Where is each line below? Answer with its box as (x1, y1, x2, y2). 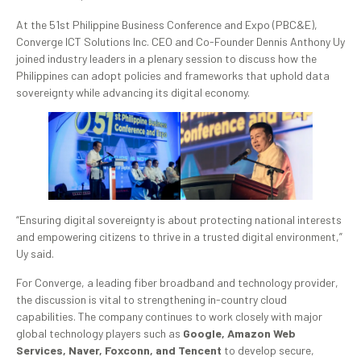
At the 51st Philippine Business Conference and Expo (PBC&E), (16, 17, 317, 31)
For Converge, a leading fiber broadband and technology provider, (16, 275, 338, 289)
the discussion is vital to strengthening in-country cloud (16, 292, 287, 306)
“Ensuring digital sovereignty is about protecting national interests (16, 213, 342, 227)
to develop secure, (222, 342, 314, 357)
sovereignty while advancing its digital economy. (16, 85, 250, 99)
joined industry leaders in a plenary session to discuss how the (16, 51, 317, 65)
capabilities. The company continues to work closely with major (16, 309, 322, 323)
